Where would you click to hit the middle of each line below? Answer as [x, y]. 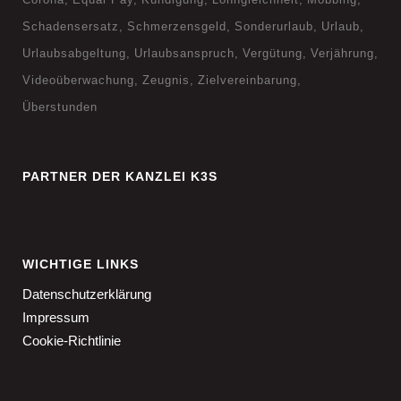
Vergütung [273, 53]
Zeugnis [166, 80]
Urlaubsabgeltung [74, 53]
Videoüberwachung [78, 80]
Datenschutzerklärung [87, 294]
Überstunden [60, 107]
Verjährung [342, 53]
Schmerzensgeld [177, 26]
